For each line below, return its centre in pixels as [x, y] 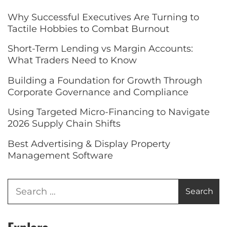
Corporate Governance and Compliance [98, 92]
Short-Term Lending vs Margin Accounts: [100, 49]
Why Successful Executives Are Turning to [103, 17]
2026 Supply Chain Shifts [64, 124]
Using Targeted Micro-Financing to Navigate [109, 112]
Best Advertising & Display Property [89, 144]
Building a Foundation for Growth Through [105, 80]
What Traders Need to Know [72, 61]
